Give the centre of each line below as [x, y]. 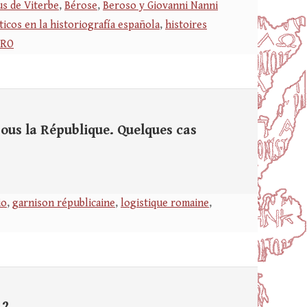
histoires [186, 25]
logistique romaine [165, 203]
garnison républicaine [64, 203]
